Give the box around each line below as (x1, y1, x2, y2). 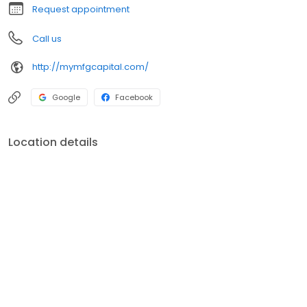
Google (52, 91, 80, 103)
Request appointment (32, 2, 130, 16)
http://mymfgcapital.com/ (32, 60, 149, 74)
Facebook (115, 91, 153, 103)
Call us (32, 32, 62, 45)
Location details (8, 134, 98, 150)
